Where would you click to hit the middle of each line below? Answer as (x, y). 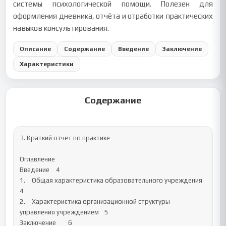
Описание (36, 49)
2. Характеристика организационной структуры (23, 202)
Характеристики (47, 64)
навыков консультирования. (61, 28)
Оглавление (38, 159)
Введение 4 (35, 170)
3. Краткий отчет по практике (65, 138)
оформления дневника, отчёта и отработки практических (113, 16)
